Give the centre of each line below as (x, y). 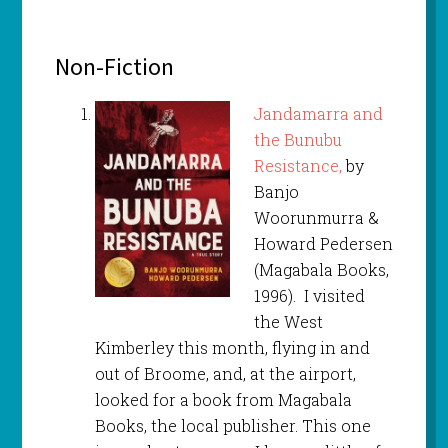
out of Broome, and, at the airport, (225, 374)
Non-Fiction (114, 67)
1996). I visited (309, 296)
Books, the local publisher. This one (232, 426)
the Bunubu (297, 140)
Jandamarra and (318, 114)
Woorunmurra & (316, 218)
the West (288, 322)
